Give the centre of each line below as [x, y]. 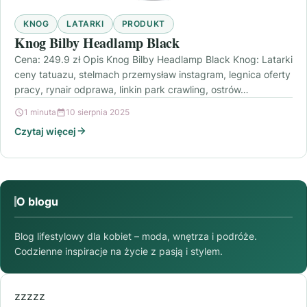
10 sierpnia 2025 [98, 112]
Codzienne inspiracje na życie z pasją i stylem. [119, 251]
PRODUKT [143, 23]
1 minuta [40, 112]
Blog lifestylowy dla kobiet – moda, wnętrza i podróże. [136, 236]
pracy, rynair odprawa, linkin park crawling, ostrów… [132, 89]
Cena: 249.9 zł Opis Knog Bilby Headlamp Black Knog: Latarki [153, 59]
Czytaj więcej [45, 131]
